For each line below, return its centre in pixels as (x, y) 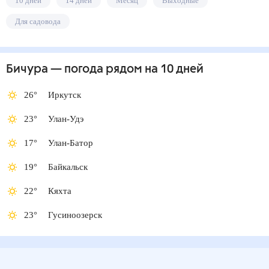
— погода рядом (95, 69)
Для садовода (41, 21)
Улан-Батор (72, 143)
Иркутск (65, 95)
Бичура (27, 69)
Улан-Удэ (67, 119)
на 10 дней (173, 69)
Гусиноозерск (77, 215)
